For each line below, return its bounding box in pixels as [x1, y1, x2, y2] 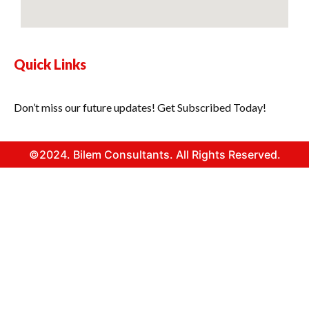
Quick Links [14, 56, 86, 73]
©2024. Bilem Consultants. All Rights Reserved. [28, 148, 281, 162]
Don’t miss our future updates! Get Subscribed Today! [14, 101, 266, 114]
